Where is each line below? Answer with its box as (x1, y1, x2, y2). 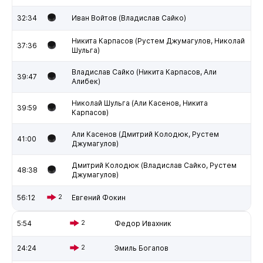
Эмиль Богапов (114, 243, 168, 252)
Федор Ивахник (114, 218, 171, 228)
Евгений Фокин (71, 193, 126, 202)
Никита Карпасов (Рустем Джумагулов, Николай (71, 36, 245, 45)
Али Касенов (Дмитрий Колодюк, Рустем (71, 129, 219, 139)
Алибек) (71, 76, 100, 86)
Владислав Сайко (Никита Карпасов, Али (71, 67, 217, 76)
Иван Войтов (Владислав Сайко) (71, 13, 186, 22)
